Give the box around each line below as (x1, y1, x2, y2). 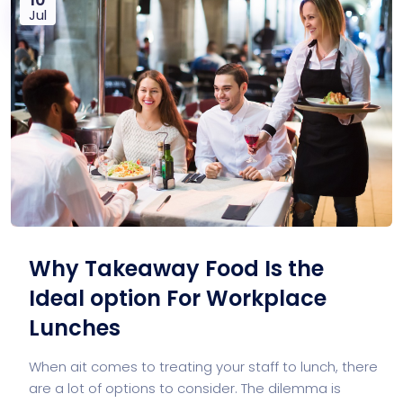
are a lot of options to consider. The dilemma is (29, 379, 341, 399)
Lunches (29, 313, 121, 344)
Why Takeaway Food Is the (29, 254, 324, 284)
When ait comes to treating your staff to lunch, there (29, 357, 378, 377)
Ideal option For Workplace (29, 283, 327, 314)
